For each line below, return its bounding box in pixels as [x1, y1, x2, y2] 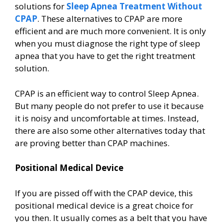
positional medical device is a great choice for [15, 199, 193, 211]
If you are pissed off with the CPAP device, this [15, 187, 193, 199]
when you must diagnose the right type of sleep [15, 38, 200, 50]
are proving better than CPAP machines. [15, 137, 171, 149]
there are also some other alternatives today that [15, 124, 205, 136]
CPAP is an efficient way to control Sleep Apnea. [15, 87, 199, 99]
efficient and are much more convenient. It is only [15, 25, 206, 37]
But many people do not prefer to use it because [15, 100, 204, 111]
